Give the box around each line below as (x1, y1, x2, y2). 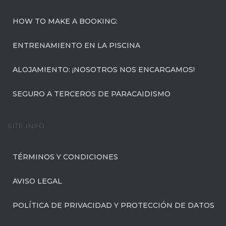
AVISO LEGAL (13, 177, 62, 186)
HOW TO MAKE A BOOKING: (13, 17, 118, 26)
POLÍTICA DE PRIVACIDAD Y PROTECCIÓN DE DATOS (13, 201, 214, 210)
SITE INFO (8, 121, 44, 130)
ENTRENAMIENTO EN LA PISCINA (13, 41, 140, 50)
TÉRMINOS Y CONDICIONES (13, 152, 118, 161)
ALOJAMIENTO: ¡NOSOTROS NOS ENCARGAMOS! (13, 65, 195, 74)
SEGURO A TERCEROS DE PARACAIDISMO (13, 89, 171, 98)
